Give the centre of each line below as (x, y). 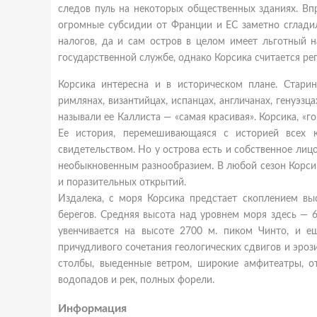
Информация (92, 309)
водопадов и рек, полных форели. (136, 280)
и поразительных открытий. (122, 183)
